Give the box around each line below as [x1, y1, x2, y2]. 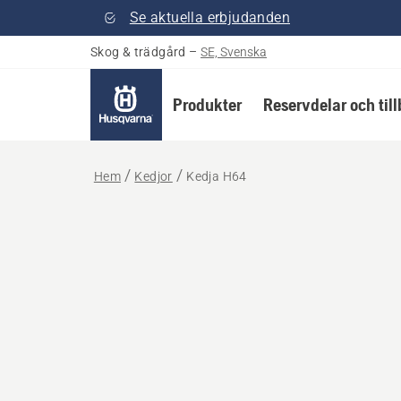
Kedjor [134, 169, 173, 183]
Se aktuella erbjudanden [129, 9, 290, 26]
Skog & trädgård [90, 45, 186, 59]
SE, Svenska [200, 45, 268, 59]
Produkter [172, 94, 242, 115]
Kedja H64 [186, 169, 247, 183]
